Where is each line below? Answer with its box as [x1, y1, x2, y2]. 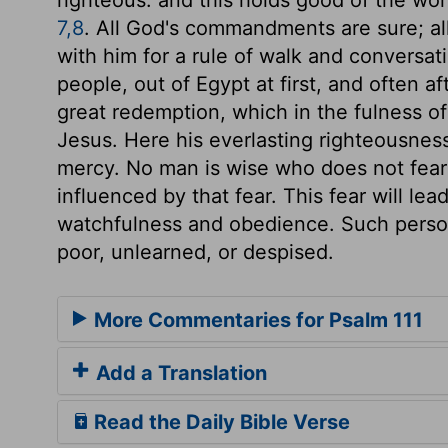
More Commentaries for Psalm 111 [89, 307, 423, 332]
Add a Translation [91, 360, 267, 385]
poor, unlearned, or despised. [57, 239, 334, 264]
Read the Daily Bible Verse [89, 409, 350, 434]
